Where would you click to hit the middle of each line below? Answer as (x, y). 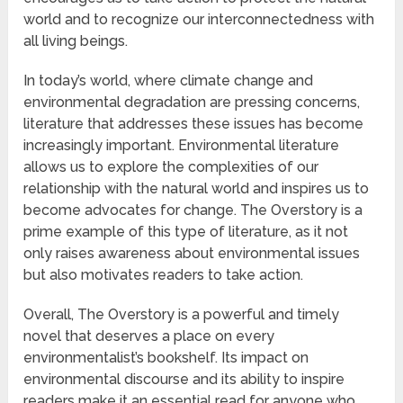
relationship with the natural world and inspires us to (197, 188)
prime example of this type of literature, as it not (186, 231)
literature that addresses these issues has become (194, 123)
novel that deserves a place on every (149, 336)
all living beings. (76, 40)
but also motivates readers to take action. (164, 274)
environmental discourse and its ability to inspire (184, 379)
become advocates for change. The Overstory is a (193, 210)
